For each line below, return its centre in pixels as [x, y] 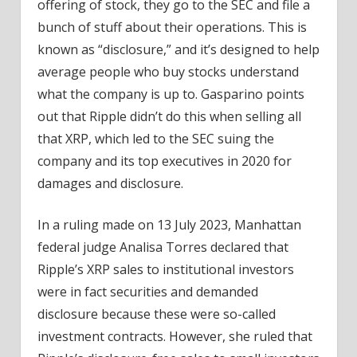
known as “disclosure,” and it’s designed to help [178, 49]
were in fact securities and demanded [147, 291]
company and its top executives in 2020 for [164, 161]
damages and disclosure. [110, 183]
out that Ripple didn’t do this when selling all [169, 116]
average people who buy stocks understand [168, 71]
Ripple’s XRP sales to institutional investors [165, 269]
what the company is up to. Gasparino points [171, 94]
